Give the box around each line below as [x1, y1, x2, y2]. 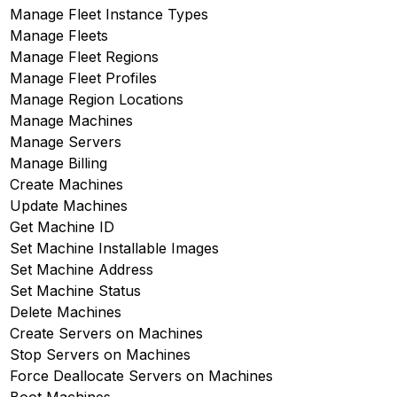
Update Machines [10, 196, 128, 214]
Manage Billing [10, 153, 107, 172]
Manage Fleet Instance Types [10, 4, 208, 23]
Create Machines [10, 175, 123, 193]
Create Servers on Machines [10, 323, 203, 342]
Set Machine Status [10, 281, 141, 300]
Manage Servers [10, 132, 121, 151]
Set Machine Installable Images [10, 238, 219, 257]
